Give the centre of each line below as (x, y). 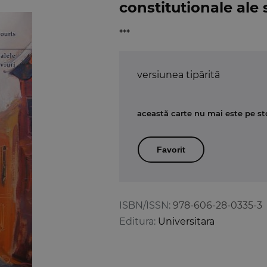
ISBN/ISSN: (145, 205)
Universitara (186, 221)
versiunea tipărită (178, 74)
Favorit (171, 149)
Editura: (137, 221)
